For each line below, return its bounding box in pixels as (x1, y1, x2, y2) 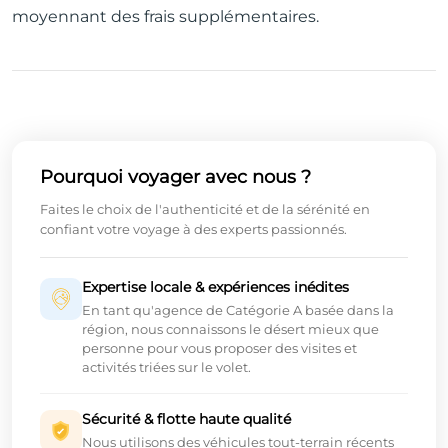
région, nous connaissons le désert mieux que (82, 321, 379, 338)
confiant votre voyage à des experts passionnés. (40, 221, 347, 238)
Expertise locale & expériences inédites (82, 278, 349, 297)
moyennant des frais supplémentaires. (12, 7, 319, 27)
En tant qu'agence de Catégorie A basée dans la (82, 302, 394, 319)
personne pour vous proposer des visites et (82, 340, 357, 357)
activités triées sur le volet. (82, 359, 251, 376)
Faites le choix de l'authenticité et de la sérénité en (40, 201, 370, 218)
